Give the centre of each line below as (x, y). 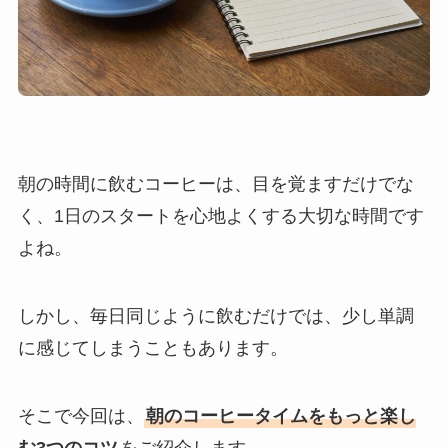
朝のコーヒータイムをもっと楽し (280, 415)
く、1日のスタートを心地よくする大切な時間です (220, 215)
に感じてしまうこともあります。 (152, 347)
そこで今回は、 (80, 415)
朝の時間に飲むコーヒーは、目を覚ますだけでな (215, 183)
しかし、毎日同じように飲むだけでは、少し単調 (215, 315)
